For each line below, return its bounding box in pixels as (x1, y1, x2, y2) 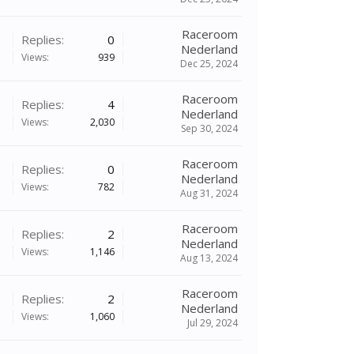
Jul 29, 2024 (187, 316, 238, 330)
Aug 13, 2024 (180, 251, 238, 265)
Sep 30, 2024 (181, 122, 238, 135)
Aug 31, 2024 (180, 186, 238, 200)
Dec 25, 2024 (180, 57, 238, 70)
